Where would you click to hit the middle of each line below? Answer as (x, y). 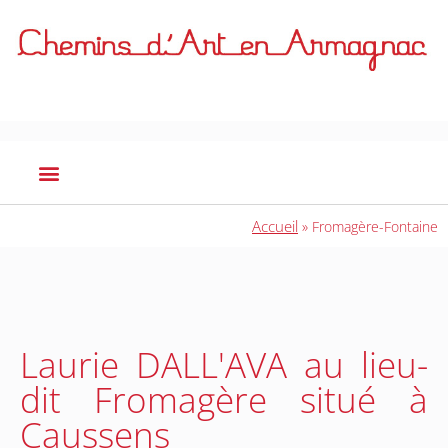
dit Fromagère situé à (224, 400)
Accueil (275, 226)
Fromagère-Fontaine (375, 227)
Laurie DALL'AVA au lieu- (224, 365)
